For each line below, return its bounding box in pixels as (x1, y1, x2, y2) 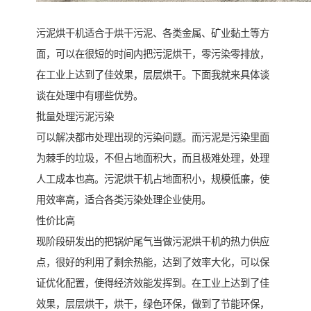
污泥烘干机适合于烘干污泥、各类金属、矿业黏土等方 (36, 28, 269, 40)
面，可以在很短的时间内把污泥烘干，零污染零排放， (36, 49, 269, 60)
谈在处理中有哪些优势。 (36, 90, 143, 102)
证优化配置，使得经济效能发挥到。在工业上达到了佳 (36, 278, 269, 289)
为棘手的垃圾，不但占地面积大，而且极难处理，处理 (36, 153, 269, 165)
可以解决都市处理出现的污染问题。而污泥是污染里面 (36, 132, 269, 144)
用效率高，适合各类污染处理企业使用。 (36, 194, 211, 206)
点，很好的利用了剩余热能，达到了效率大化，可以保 (36, 257, 269, 269)
